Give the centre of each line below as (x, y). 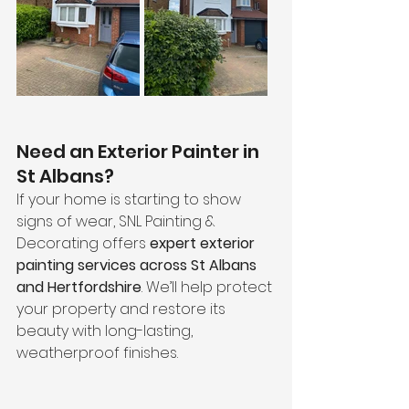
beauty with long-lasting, (106, 331)
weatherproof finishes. (97, 353)
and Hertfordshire (79, 287)
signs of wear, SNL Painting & (118, 221)
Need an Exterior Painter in (140, 152)
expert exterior (204, 243)
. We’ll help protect (209, 287)
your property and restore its (123, 309)
